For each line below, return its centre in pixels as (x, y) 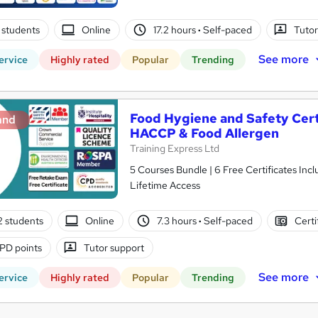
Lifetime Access (165, 186)
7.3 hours (177, 220)
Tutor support (114, 247)
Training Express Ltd (175, 149)
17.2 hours (175, 29)
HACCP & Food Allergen (204, 133)
